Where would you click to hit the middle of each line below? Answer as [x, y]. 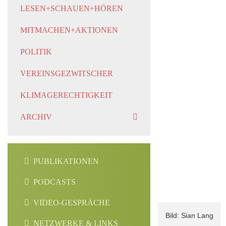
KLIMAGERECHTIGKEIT [66, 95]
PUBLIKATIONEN [66, 161]
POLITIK [36, 52]
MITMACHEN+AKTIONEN [69, 30]
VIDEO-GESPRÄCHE [72, 203]
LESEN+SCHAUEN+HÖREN [72, 8]
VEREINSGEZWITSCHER [67, 73]
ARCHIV [36, 117]
